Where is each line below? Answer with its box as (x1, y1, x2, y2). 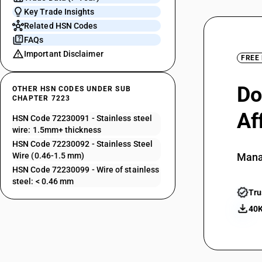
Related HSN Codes (24, 21, 98, 30)
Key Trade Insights (24, 7, 95, 16)
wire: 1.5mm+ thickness (12, 125, 101, 135)
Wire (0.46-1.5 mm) (12, 151, 85, 160)
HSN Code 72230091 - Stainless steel (12, 113, 152, 123)
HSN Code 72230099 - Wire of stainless (12, 165, 160, 174)
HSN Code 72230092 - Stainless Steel (12, 139, 153, 149)
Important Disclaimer (24, 49, 104, 58)
